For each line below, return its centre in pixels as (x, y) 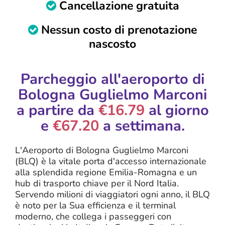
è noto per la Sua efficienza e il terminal (95, 206)
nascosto (113, 44)
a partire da (57, 110)
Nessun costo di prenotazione (118, 30)
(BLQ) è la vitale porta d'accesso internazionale (111, 161)
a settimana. (142, 126)
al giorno (177, 110)
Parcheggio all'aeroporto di (113, 79)
